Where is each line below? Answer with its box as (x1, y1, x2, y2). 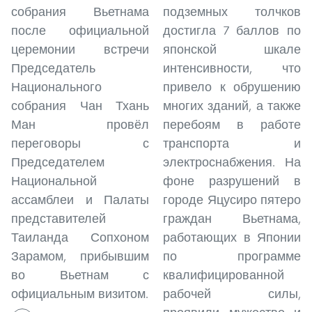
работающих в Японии (163, 229, 301, 245)
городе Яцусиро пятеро (163, 192, 301, 208)
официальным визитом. (11, 286, 148, 302)
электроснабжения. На (163, 154, 301, 170)
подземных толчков (163, 3, 301, 19)
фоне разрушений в (163, 173, 301, 189)
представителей (11, 210, 106, 226)
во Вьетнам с (11, 267, 149, 283)
